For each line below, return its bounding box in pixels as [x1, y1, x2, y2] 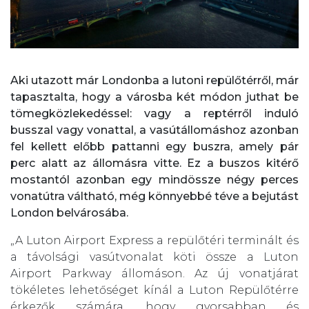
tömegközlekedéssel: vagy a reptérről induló [10, 107, 299, 121]
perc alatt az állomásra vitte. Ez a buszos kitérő [10, 157, 299, 170]
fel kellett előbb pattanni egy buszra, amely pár [10, 140, 299, 154]
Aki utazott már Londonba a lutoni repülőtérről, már [10, 74, 299, 88]
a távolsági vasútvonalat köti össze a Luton [10, 250, 299, 264]
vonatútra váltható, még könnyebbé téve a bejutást [10, 190, 299, 203]
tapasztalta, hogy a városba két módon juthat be [10, 90, 299, 104]
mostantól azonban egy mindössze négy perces [10, 173, 299, 187]
